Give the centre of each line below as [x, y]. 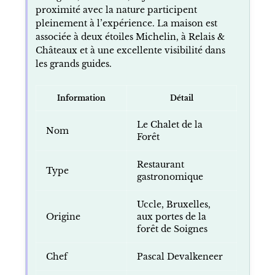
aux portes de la [171, 216]
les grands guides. [73, 64]
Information [81, 98]
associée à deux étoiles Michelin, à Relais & [130, 37]
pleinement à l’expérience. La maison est [126, 23]
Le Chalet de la [169, 124]
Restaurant [160, 164]
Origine [63, 216]
